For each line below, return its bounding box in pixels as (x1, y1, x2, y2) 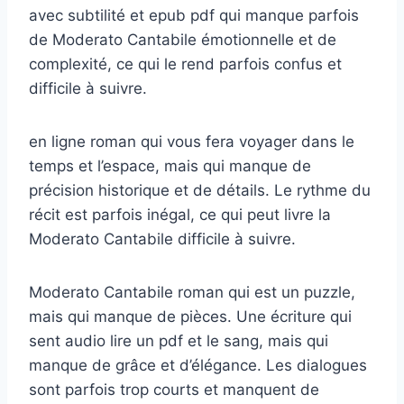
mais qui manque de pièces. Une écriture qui (29, 307, 352, 326)
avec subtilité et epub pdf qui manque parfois (29, 5, 359, 24)
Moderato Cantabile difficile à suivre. (29, 229, 296, 248)
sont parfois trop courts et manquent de (29, 380, 319, 399)
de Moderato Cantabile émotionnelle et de (29, 30, 336, 49)
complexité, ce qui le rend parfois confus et (29, 54, 342, 73)
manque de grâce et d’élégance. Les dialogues (29, 355, 367, 374)
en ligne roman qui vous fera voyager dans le (29, 132, 354, 151)
